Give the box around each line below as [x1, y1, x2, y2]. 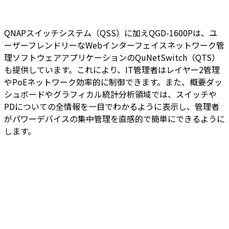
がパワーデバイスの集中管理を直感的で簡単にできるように [4, 112, 225, 125]
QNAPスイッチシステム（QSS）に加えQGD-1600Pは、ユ [4, 27, 217, 39]
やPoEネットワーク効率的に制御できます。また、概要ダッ [4, 76, 222, 88]
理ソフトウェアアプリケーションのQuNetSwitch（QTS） [4, 51, 220, 64]
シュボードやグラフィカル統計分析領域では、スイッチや [4, 88, 217, 101]
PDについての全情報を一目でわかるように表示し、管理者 [4, 100, 219, 113]
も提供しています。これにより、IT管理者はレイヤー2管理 [4, 63, 220, 76]
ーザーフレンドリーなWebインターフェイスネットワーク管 [4, 39, 224, 52]
